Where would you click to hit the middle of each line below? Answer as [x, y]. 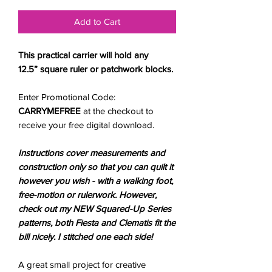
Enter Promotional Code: [67, 97]
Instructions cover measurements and [92, 153]
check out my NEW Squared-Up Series [95, 209]
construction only [52, 167]
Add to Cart [97, 22]
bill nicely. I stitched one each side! [85, 236]
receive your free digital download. [86, 125]
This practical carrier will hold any [83, 55]
